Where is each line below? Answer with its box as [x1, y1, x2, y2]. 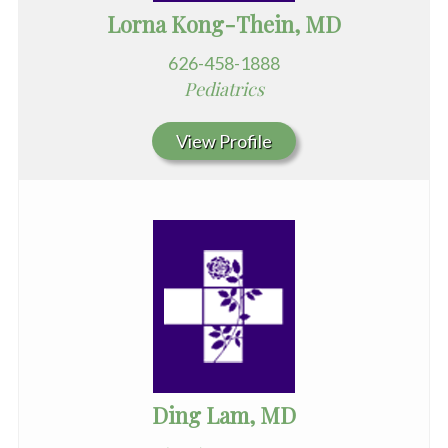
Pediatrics [184, 76, 264, 101]
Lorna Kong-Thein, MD [107, 8, 341, 39]
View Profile [176, 129, 272, 152]
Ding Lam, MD [152, 399, 296, 430]
